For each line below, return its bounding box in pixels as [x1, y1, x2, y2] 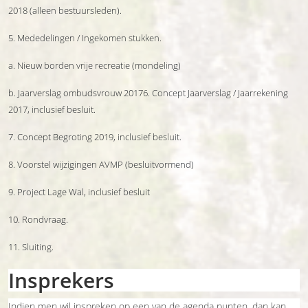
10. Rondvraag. [8, 213, 68, 225]
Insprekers [8, 266, 114, 294]
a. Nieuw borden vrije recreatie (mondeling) [8, 59, 181, 71]
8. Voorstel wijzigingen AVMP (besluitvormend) [8, 158, 194, 170]
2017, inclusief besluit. [8, 103, 96, 115]
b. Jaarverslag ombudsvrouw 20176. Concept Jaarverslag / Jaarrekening [8, 87, 288, 99]
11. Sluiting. [8, 241, 54, 253]
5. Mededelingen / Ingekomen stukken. [8, 32, 162, 44]
